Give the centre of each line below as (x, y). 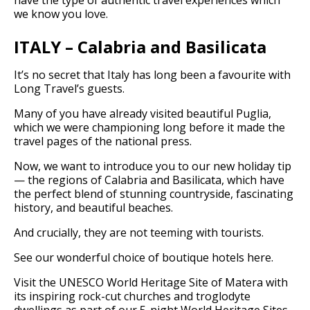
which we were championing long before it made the (149, 127)
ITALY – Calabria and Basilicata (140, 46)
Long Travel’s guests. (69, 88)
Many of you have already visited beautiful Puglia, (143, 113)
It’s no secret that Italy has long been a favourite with (152, 74)
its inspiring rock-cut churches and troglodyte (132, 296)
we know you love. (61, 13)
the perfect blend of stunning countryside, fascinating (154, 193)
